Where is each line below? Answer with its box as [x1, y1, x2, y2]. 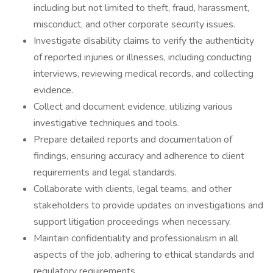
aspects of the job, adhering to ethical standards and [34, 248, 254, 261]
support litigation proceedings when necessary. [34, 215, 231, 229]
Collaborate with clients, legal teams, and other [34, 182, 232, 196]
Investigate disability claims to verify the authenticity [34, 34, 254, 48]
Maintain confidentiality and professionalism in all [34, 232, 238, 245]
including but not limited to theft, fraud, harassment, [34, 1, 249, 15]
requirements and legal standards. [34, 166, 177, 179]
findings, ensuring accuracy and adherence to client [34, 149, 244, 163]
